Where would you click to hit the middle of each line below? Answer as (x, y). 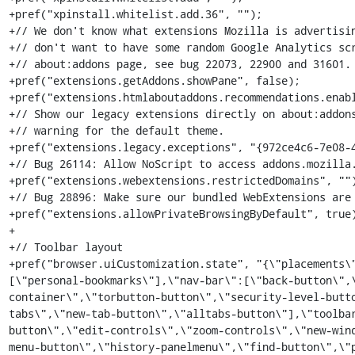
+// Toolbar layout (65, 247)
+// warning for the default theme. (116, 130)
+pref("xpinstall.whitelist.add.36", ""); (135, 14)
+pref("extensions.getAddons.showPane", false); (154, 80)
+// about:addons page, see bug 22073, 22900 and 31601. (179, 64)
